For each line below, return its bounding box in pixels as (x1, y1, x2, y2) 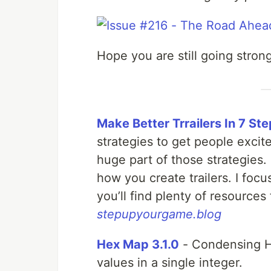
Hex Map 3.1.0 (97, 237, 179, 252)
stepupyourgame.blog (97, 207, 221, 221)
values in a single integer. (97, 255, 243, 270)
